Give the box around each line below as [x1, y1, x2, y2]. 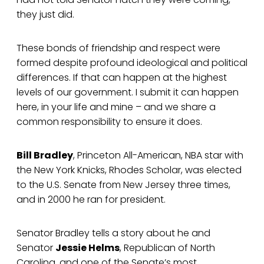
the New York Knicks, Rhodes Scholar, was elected [16, 163, 242, 177]
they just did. [16, 8, 74, 22]
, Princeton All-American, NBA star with [73, 148, 243, 163]
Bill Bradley [16, 148, 73, 163]
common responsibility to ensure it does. [16, 115, 202, 129]
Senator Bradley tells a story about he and [16, 226, 210, 240]
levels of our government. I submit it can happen [16, 85, 239, 100]
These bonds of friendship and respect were [16, 41, 220, 55]
